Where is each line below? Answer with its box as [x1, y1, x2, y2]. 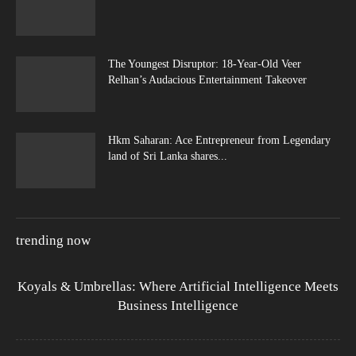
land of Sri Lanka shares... [108, 149, 227, 162]
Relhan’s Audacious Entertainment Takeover [108, 73, 307, 86]
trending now [16, 232, 91, 248]
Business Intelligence [118, 297, 238, 313]
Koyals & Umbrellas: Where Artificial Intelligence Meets [17, 278, 339, 294]
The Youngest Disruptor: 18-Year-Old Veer [108, 57, 301, 70]
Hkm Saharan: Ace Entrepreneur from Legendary [108, 133, 331, 146]
